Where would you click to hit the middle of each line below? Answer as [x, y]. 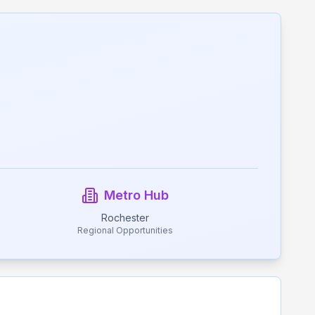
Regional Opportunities [125, 230]
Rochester [125, 218]
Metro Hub [136, 195]
